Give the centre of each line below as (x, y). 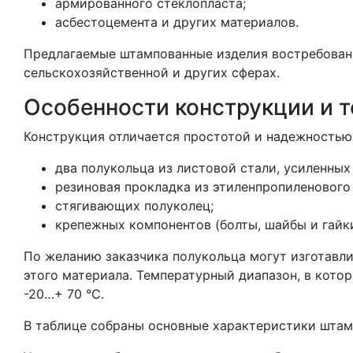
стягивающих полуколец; (134, 206)
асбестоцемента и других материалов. (177, 22)
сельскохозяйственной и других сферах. (152, 72)
